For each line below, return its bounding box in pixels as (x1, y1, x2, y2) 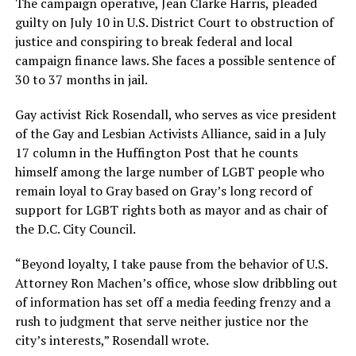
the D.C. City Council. (14, 220, 136, 238)
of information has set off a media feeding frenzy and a (14, 293, 331, 311)
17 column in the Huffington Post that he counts (14, 144, 298, 162)
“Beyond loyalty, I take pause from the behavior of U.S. (14, 255, 327, 273)
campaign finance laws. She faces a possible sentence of (14, 52, 335, 70)
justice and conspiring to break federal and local (14, 33, 292, 51)
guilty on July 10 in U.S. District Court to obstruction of (14, 14, 334, 32)
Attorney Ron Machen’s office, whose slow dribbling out (14, 274, 338, 292)
